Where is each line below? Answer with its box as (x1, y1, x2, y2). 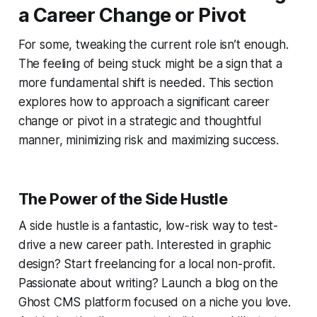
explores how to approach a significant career (18, 94, 270, 109)
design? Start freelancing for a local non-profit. (18, 256, 275, 271)
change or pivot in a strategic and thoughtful (18, 113, 262, 128)
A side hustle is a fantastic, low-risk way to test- (18, 218, 279, 233)
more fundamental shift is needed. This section (18, 75, 273, 90)
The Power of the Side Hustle (18, 189, 228, 208)
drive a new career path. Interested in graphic (18, 237, 271, 252)
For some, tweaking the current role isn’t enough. (18, 37, 289, 52)
